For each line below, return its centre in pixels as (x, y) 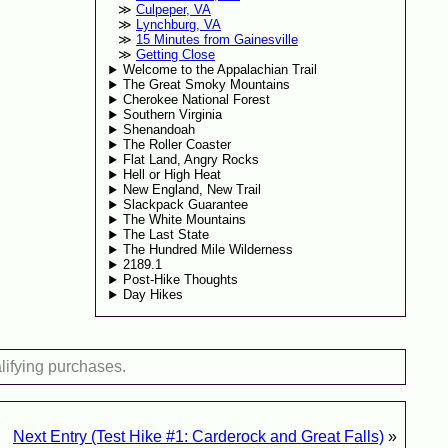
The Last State (166, 235)
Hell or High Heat (172, 175)
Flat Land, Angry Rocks (191, 160)
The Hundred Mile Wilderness (208, 250)
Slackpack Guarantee (186, 205)
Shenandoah (159, 130)
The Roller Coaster (177, 145)
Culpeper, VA (173, 10)
